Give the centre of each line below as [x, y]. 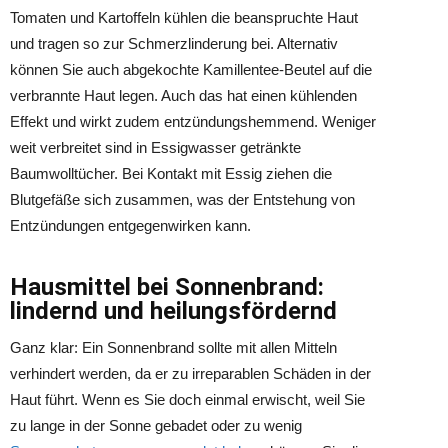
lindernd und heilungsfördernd [173, 311]
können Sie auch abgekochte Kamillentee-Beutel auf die [191, 69]
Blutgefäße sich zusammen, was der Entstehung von [182, 199]
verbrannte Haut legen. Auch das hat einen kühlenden [183, 95]
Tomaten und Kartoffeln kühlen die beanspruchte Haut [184, 17]
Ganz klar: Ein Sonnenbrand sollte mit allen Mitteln [173, 347]
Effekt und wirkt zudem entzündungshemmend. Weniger [193, 121]
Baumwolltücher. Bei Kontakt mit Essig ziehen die [171, 173]
